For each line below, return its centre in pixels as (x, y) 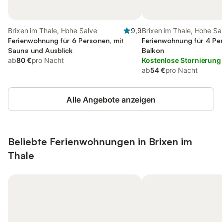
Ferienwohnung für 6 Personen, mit (66, 40)
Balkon (153, 50)
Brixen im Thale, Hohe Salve (53, 30)
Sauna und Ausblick (40, 50)
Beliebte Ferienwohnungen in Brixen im (100, 141)
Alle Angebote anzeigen (111, 100)
